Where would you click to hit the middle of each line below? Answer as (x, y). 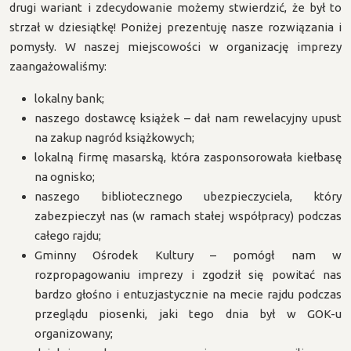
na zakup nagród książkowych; (114, 138)
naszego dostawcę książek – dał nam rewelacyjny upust (188, 118)
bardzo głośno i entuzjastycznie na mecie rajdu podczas (188, 294)
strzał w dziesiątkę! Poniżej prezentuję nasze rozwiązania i (175, 27)
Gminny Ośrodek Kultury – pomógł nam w (188, 255)
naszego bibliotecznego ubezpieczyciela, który (188, 196)
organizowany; (74, 333)
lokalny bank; (69, 98)
